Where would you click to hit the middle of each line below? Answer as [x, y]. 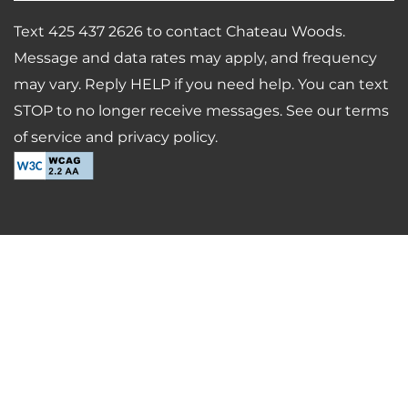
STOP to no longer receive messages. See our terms [201, 112]
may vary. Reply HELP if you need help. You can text [201, 85]
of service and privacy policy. [116, 138]
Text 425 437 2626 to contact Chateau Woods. [179, 32]
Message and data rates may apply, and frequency [195, 59]
